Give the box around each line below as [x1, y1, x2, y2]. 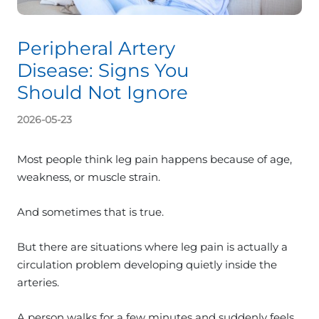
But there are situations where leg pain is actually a [17, 239, 288, 253]
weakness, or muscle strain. [17, 169, 160, 184]
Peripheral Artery [17, 36, 175, 60]
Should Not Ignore [17, 80, 188, 104]
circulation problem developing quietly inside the [17, 257, 277, 271]
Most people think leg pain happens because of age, [17, 152, 292, 166]
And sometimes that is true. [17, 204, 164, 219]
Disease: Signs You [17, 58, 189, 82]
